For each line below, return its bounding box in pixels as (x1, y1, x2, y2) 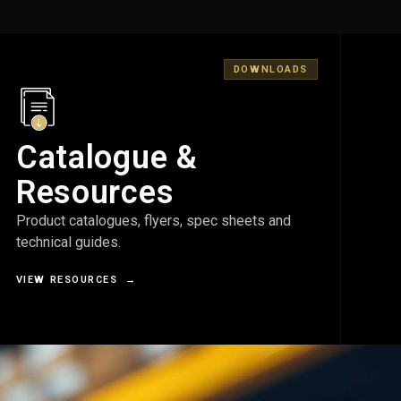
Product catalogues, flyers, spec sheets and (15, 212, 291, 230)
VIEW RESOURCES (15, 273, 126, 286)
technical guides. (15, 234, 121, 252)
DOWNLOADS (233, 64, 308, 76)
